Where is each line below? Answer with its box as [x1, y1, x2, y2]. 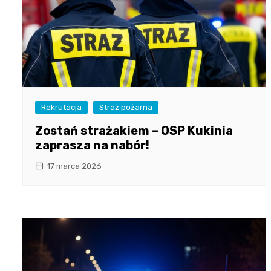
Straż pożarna [99, 103, 152, 113]
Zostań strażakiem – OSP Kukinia [35, 123, 233, 139]
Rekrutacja [41, 103, 82, 113]
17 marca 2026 [47, 162, 102, 171]
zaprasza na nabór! [35, 138, 149, 153]
